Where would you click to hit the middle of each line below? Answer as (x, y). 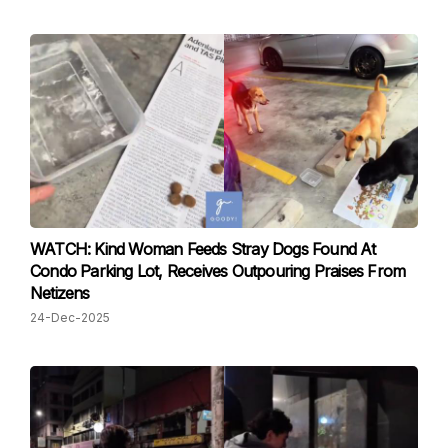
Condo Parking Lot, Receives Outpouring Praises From (218, 271)
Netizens (60, 293)
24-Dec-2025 (70, 317)
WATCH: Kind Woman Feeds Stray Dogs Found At (203, 249)
